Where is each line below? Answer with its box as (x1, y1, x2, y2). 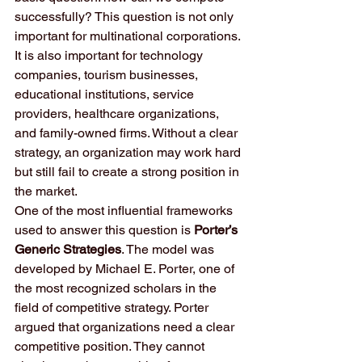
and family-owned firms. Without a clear (15, 125, 241, 141)
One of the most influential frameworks (15, 203, 236, 218)
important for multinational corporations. (15, 28, 243, 44)
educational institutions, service (15, 86, 197, 102)
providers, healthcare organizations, (15, 106, 222, 121)
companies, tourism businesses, (15, 67, 201, 82)
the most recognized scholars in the (15, 280, 220, 296)
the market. (15, 183, 78, 199)
